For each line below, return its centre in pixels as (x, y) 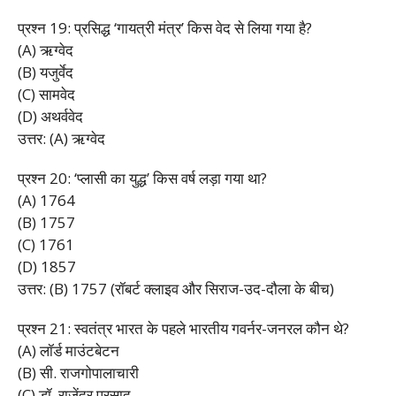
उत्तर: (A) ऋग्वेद (61, 138)
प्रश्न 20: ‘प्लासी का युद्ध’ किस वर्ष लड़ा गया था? (142, 178)
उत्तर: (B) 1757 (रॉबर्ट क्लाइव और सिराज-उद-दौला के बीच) (176, 288)
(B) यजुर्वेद (46, 72)
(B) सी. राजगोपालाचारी (78, 372)
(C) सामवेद (46, 94)
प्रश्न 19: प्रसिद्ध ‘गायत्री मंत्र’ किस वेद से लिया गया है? (165, 27)
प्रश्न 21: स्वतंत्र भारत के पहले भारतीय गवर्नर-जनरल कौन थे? (183, 328)
